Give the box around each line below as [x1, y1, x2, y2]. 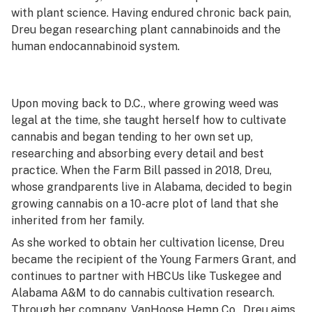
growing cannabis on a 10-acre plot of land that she [11, 197, 279, 210]
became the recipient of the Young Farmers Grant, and [11, 253, 296, 266]
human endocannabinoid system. [11, 40, 180, 53]
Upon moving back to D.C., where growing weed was [11, 97, 279, 110]
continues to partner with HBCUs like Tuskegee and [11, 270, 281, 283]
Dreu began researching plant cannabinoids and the [11, 23, 281, 36]
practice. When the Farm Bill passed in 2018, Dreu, [11, 164, 272, 177]
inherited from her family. [11, 214, 144, 227]
